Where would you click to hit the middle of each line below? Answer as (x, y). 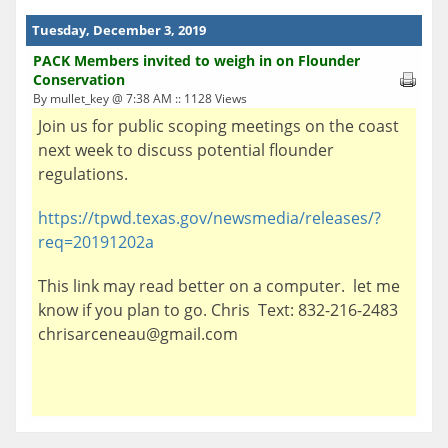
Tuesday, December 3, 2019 (119, 29)
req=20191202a (96, 241)
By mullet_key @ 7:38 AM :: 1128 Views (140, 98)
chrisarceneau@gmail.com (138, 333)
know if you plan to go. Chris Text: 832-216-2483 (222, 309)
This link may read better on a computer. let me (219, 285)
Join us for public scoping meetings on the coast (218, 125)
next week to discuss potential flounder (186, 149)
